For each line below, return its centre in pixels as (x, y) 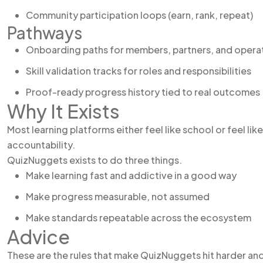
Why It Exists (63, 111)
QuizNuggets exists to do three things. (95, 160)
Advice (38, 237)
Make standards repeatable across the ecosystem (139, 218)
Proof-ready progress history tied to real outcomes (143, 92)
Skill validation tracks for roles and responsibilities (139, 71)
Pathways (45, 33)
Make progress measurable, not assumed (118, 196)
